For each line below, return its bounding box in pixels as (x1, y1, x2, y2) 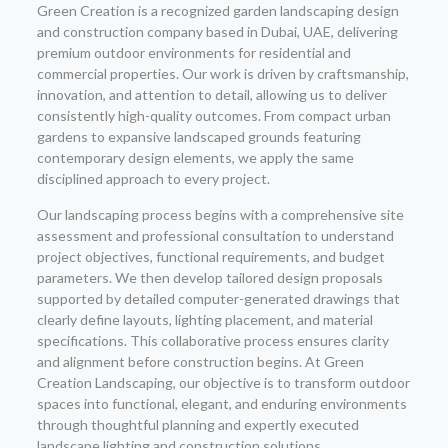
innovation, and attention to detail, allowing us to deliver (36, 86, 387, 103)
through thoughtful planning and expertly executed (36, 416, 359, 433)
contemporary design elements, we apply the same (36, 149, 354, 166)
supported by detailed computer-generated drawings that (36, 290, 400, 307)
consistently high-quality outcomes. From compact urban (36, 107, 391, 124)
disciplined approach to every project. (36, 170, 270, 187)
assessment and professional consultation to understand (36, 227, 394, 244)
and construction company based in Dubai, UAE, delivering (36, 23, 398, 40)
